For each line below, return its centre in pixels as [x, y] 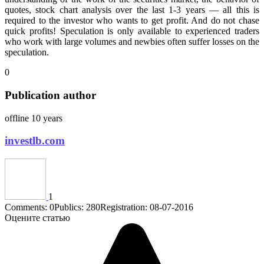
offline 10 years [34, 118]
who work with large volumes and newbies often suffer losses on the [132, 42]
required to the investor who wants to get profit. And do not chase [132, 21]
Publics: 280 [77, 207]
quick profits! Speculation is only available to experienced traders [132, 31]
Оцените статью [37, 217]
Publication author [50, 95]
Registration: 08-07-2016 [147, 207]
